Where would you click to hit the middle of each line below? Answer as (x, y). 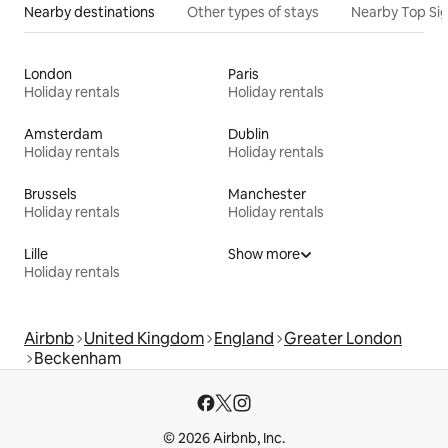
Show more (264, 253)
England (244, 338)
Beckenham (77, 358)
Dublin (248, 133)
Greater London (343, 338)
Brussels (50, 193)
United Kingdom (144, 338)
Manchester (267, 193)
